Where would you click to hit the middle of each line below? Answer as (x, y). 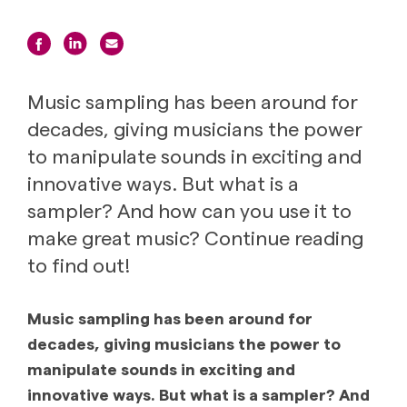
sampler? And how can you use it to (189, 209)
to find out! (79, 264)
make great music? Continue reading (195, 237)
